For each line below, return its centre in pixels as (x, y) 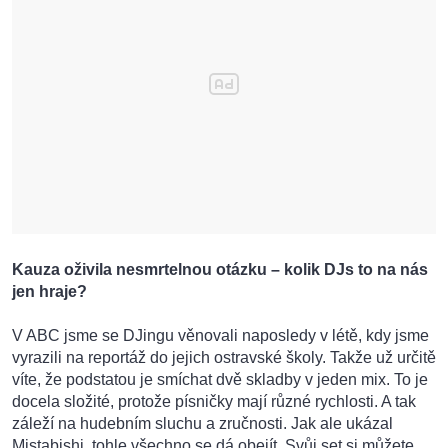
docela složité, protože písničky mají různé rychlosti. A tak (214, 402)
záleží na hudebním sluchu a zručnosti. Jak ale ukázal (202, 424)
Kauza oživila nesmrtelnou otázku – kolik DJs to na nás (220, 270)
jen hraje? (49, 292)
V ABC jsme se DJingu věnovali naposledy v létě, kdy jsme (220, 336)
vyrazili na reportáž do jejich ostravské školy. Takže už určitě (224, 358)
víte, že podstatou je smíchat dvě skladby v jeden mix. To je (220, 380)
